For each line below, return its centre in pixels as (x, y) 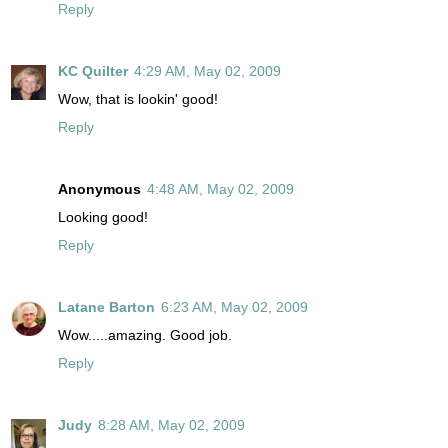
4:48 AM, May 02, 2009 (220, 188)
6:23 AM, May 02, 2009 (234, 306)
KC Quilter (93, 70)
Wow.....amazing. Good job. (145, 334)
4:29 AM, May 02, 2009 (207, 70)
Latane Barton (106, 306)
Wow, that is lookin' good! (138, 98)
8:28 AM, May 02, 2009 (171, 424)
